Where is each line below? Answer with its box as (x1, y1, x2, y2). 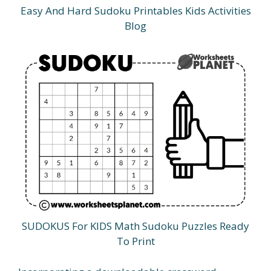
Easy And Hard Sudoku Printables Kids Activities (20, 4, 251, 18)
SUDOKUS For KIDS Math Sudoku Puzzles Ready (22, 219, 249, 233)
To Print (116, 234, 155, 249)
